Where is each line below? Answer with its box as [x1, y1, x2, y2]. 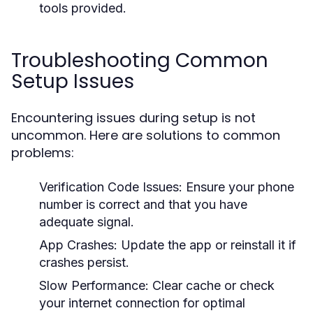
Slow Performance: [39, 278, 149, 293]
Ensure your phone [182, 180, 294, 194]
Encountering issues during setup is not [11, 109, 256, 126]
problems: [11, 144, 74, 161]
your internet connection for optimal [39, 296, 245, 310]
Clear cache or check [149, 278, 275, 293]
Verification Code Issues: [39, 180, 182, 194]
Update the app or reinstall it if [117, 238, 296, 252]
